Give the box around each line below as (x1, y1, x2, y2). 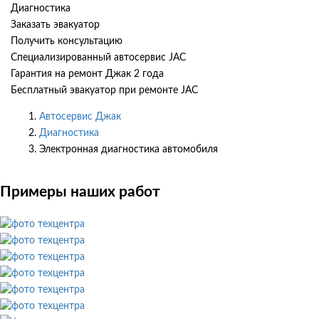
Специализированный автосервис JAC (11, 52, 186, 63)
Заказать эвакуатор (11, 19, 100, 30)
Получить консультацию (11, 36, 122, 46)
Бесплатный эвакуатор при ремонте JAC (11, 85, 198, 95)
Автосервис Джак (39, 111, 121, 122)
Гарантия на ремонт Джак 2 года (11, 68, 164, 79)
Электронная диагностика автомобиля (39, 144, 218, 155)
